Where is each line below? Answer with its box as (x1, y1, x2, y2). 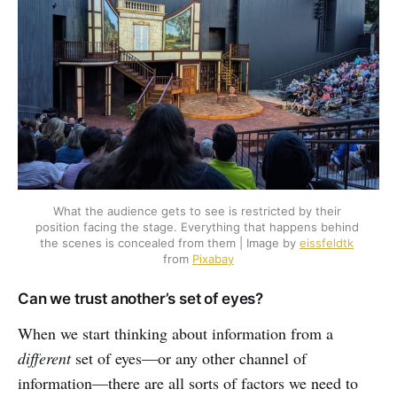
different (18, 346, 71, 369)
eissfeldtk (300, 235, 354, 250)
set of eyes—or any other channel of (71, 346, 307, 369)
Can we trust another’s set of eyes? (18, 289, 264, 307)
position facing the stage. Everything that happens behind (35, 219, 359, 234)
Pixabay (192, 251, 234, 266)
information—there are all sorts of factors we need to (18, 371, 358, 393)
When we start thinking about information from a (18, 322, 333, 344)
